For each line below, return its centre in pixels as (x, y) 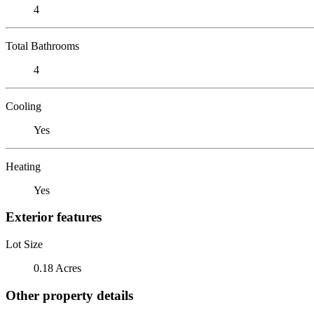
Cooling (23, 106)
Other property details (69, 295)
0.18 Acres (57, 268)
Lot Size (24, 244)
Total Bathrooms (42, 46)
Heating (23, 166)
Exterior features (54, 217)
